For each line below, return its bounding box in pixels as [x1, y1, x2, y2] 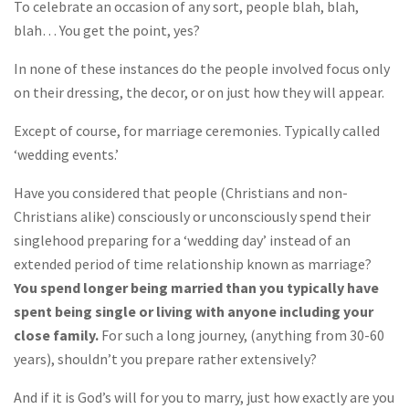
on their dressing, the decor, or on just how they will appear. [14, 83, 384, 102]
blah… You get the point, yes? [14, 21, 200, 40]
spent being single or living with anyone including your [14, 302, 373, 321]
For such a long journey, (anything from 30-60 [99, 326, 384, 345]
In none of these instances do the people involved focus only [14, 59, 390, 79]
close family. [14, 326, 99, 345]
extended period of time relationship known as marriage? [14, 255, 372, 274]
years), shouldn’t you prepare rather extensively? [14, 350, 317, 369]
